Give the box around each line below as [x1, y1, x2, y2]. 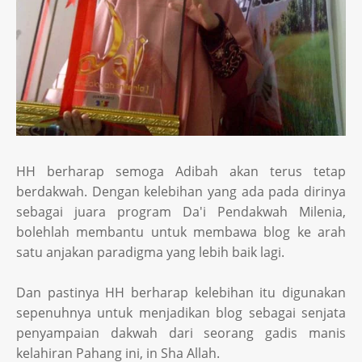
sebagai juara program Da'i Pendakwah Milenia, [16, 203, 346, 221]
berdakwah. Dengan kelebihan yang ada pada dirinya [16, 183, 346, 201]
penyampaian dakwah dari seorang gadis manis [16, 324, 346, 343]
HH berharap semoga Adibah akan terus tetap [16, 162, 346, 181]
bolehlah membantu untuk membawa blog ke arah [16, 223, 346, 242]
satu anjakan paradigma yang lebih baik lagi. [16, 243, 284, 262]
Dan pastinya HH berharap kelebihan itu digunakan [16, 284, 346, 302]
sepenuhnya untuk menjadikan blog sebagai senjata [16, 304, 346, 322]
